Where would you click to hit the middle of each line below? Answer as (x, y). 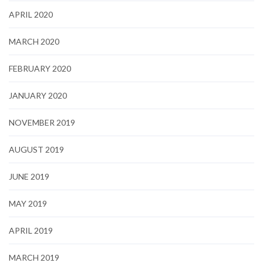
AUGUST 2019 (36, 150)
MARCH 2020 (34, 42)
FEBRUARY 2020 (40, 69)
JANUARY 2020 (38, 96)
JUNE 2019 (29, 177)
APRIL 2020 (31, 15)
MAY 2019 (28, 204)
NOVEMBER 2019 (42, 123)
